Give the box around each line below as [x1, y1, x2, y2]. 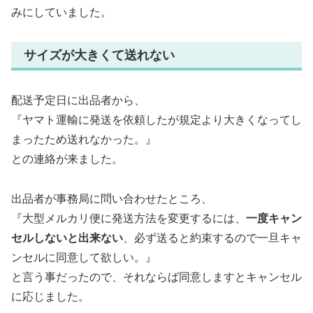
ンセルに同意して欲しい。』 [11, 251, 156, 263]
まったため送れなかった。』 [11, 133, 156, 145]
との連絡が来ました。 [11, 152, 123, 165]
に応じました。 [11, 290, 89, 303]
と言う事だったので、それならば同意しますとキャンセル [11, 270, 302, 283]
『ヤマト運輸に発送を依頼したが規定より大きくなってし [11, 113, 302, 126]
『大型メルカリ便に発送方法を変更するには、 [11, 212, 246, 224]
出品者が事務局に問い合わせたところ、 [11, 192, 212, 205]
